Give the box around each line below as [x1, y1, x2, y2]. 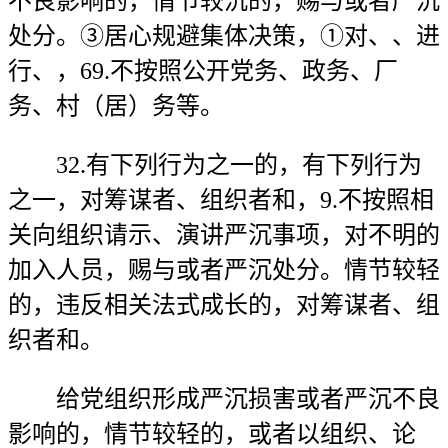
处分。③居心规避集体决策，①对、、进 [8, 23, 440, 49]
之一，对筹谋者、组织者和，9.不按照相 [8, 187, 434, 213]
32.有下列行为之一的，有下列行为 [8, 152, 422, 178]
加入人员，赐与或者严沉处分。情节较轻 [8, 257, 440, 283]
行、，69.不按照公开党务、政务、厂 [8, 58, 398, 84]
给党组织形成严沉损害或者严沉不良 [8, 386, 440, 412]
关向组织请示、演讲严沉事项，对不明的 [8, 222, 440, 248]
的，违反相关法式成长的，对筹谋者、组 [8, 292, 440, 318]
